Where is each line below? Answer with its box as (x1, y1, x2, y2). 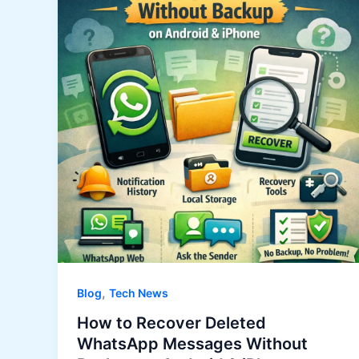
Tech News (109, 285, 168, 300)
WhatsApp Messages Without (77, 334, 308, 354)
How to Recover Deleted (77, 313, 266, 333)
